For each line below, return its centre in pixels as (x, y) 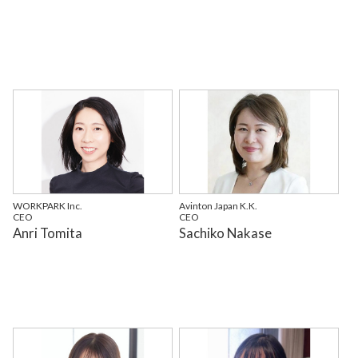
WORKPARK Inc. (47, 205)
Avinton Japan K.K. (219, 205)
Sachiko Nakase (226, 233)
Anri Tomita (47, 233)
